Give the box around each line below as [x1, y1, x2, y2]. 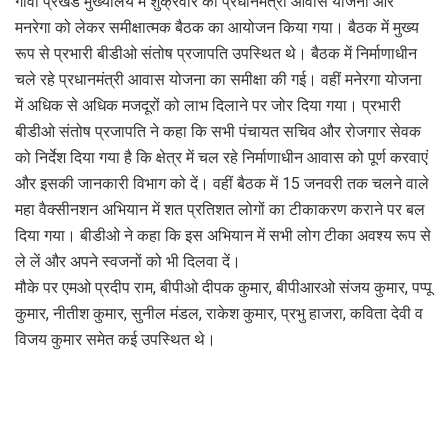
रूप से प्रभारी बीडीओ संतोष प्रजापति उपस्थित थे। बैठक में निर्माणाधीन [15, 43, 417, 63]
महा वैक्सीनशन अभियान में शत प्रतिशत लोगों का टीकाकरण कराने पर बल [15, 199, 425, 219]
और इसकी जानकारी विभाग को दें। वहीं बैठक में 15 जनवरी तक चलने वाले [15, 173, 429, 193]
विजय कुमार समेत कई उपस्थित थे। [15, 329, 216, 349]
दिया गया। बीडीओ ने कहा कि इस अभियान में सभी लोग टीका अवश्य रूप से [15, 225, 431, 245]
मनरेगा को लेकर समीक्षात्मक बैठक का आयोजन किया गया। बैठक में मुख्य [15, 17, 419, 37]
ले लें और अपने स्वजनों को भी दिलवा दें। [15, 251, 241, 271]
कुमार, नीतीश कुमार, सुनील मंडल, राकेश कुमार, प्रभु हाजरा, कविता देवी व [15, 303, 423, 323]
